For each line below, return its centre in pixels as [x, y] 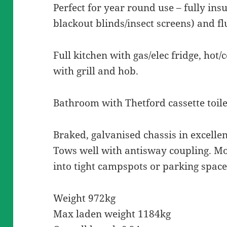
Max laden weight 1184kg [112, 214]
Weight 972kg [85, 198]
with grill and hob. [96, 71]
